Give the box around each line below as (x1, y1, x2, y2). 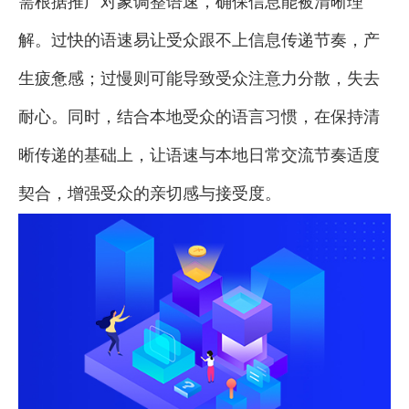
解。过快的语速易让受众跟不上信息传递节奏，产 (18, 30, 380, 49)
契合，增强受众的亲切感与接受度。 (18, 184, 281, 203)
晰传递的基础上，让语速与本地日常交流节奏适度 (18, 145, 380, 164)
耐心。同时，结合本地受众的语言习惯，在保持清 (18, 107, 380, 126)
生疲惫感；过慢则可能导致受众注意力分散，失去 (18, 68, 380, 88)
